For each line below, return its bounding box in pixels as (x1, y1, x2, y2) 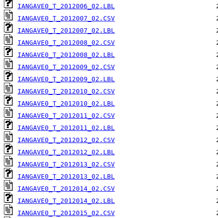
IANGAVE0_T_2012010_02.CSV (18, 88, 115, 95)
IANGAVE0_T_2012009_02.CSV (18, 63, 115, 71)
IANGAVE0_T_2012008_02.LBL (18, 51, 115, 59)
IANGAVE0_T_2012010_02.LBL (18, 100, 115, 108)
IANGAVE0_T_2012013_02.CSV (18, 161, 115, 168)
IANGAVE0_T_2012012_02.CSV (18, 136, 115, 144)
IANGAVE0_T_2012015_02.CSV (18, 209, 115, 217)
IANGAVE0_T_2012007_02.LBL (18, 27, 115, 35)
